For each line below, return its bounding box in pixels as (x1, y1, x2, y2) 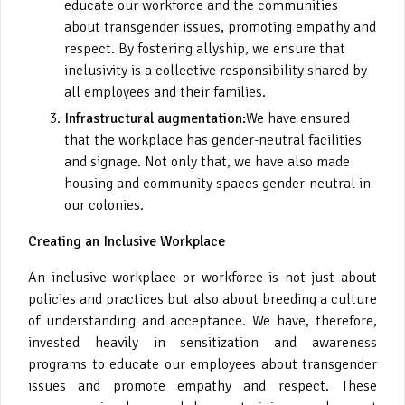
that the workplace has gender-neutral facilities (64, 130, 362, 149)
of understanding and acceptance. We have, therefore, (28, 311, 377, 330)
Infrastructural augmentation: (64, 108, 246, 127)
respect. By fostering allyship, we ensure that (64, 39, 345, 58)
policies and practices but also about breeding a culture (28, 289, 377, 308)
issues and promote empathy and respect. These (28, 376, 377, 395)
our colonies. (64, 195, 144, 214)
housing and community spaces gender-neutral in (64, 174, 371, 193)
